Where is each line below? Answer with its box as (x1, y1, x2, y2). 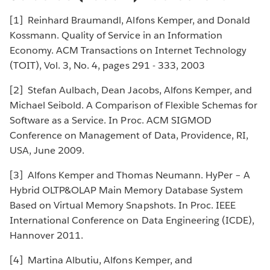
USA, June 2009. (10, 144, 93, 157)
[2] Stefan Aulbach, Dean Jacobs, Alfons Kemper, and (10, 84, 252, 97)
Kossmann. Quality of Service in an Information (10, 29, 222, 42)
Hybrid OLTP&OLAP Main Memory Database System (10, 184, 243, 197)
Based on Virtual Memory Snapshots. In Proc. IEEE (10, 199, 236, 212)
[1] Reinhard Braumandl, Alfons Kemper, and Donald (10, 14, 250, 27)
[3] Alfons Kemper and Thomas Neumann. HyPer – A (10, 169, 250, 182)
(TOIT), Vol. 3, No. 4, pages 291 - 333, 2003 (10, 59, 213, 72)
